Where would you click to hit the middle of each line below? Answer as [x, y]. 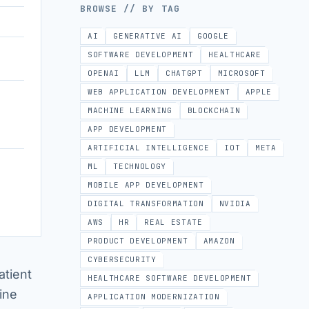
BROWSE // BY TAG [130, 9]
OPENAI [103, 73]
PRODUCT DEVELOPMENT [138, 241]
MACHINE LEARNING [130, 110]
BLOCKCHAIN [214, 110]
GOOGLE [213, 36]
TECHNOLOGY [140, 166]
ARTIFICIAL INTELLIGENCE [149, 148]
